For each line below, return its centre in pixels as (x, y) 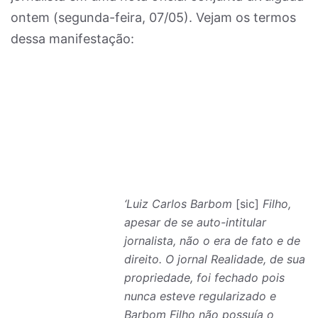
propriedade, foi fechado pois (204, 278)
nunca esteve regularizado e (200, 296)
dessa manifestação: (72, 39)
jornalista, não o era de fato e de (212, 241)
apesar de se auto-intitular (195, 222)
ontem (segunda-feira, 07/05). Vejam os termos (153, 17)
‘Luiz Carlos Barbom (180, 204)
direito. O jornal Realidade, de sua (215, 259)
